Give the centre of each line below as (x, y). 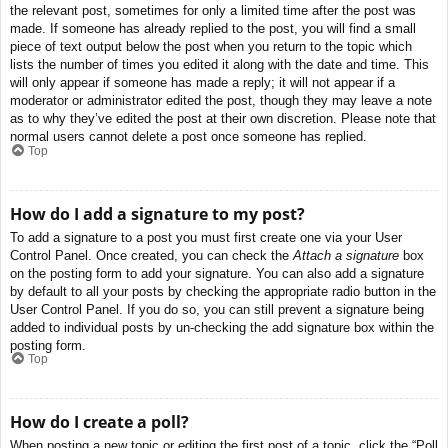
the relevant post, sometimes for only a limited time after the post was (213, 11)
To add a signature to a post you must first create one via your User (206, 237)
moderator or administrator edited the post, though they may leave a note (221, 101)
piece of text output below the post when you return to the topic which (211, 47)
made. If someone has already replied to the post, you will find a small (213, 29)
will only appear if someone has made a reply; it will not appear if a (202, 83)
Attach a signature (346, 255)
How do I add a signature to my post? (157, 213)
